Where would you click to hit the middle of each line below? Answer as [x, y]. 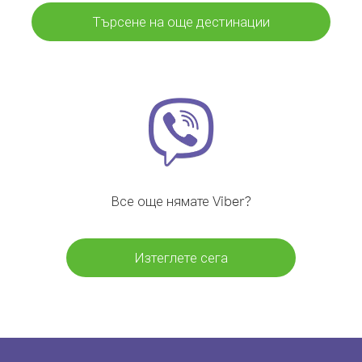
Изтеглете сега [181, 257]
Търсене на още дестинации [181, 21]
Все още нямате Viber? [181, 201]
